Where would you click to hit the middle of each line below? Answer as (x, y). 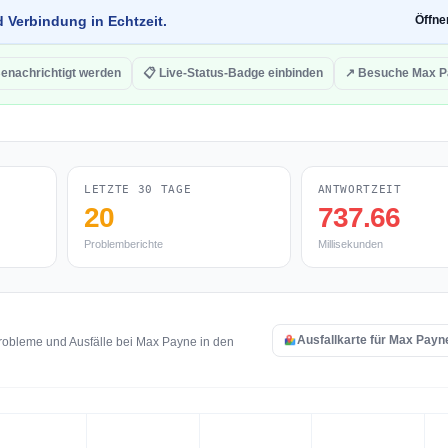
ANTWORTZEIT (359, 189)
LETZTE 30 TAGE (138, 189)
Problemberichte (123, 244)
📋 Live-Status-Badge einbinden (233, 73)
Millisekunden (350, 244)
